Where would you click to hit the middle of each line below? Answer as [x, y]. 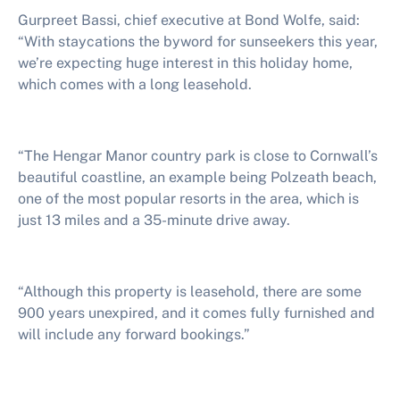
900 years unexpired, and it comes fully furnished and [196, 313]
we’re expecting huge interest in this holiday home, [185, 63]
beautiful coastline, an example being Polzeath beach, [197, 177]
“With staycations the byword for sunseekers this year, [198, 42]
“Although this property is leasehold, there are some [190, 292]
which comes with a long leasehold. [135, 84]
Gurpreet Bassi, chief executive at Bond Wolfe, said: [189, 20]
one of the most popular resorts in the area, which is [188, 199]
